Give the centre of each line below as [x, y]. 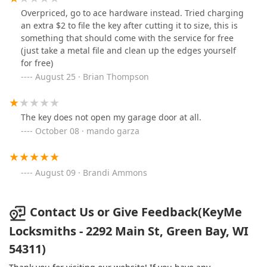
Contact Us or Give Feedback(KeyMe [136, 212]
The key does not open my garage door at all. [111, 117]
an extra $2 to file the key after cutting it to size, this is [129, 26]
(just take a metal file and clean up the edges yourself [128, 51]
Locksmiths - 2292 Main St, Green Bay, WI [129, 231]
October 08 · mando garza [87, 131]
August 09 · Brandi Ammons [91, 173]
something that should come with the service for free [127, 38]
